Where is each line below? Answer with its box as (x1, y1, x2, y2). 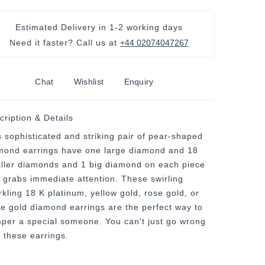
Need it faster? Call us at (9, 38, 120, 47)
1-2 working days (109, 22, 183, 32)
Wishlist (73, 76, 104, 86)
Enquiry (124, 76, 154, 86)
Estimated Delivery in (15, 22, 109, 32)
